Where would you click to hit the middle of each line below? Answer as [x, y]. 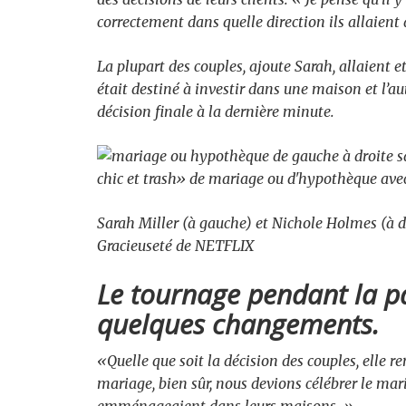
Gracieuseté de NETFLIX [175, 246]
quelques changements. [238, 324]
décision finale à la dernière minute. [216, 111]
